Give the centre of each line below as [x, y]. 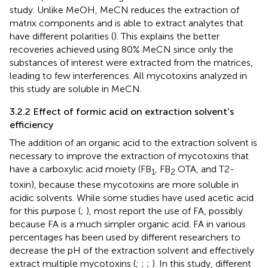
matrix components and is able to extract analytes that [127, 23]
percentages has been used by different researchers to [125, 237]
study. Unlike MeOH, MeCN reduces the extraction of [124, 10]
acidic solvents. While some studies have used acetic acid [132, 198]
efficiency [31, 125]
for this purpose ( [45, 211]
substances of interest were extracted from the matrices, [131, 63]
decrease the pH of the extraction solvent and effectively [132, 251]
